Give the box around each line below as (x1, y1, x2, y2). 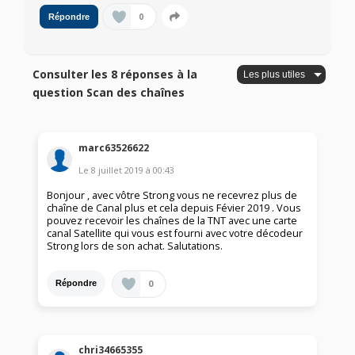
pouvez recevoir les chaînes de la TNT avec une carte (47, 213, 298, 227)
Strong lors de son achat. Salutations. (47, 239, 223, 253)
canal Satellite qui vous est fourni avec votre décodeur (47, 226, 303, 240)
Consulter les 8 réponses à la (32, 67, 198, 82)
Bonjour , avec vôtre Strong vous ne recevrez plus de (47, 188, 298, 202)
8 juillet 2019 (91, 163, 144, 176)
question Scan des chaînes (32, 85, 185, 101)
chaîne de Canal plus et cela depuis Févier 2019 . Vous (47, 200, 302, 215)
